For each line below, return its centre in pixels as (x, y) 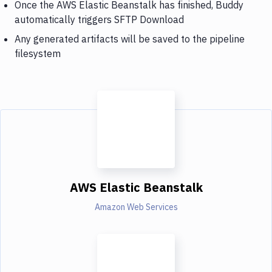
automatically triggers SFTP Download (99, 19)
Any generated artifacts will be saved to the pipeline (130, 39)
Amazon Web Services (136, 207)
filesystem (38, 53)
